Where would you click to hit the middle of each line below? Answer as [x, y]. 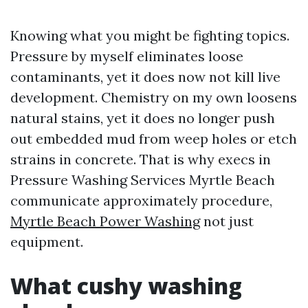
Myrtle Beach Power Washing [105, 221]
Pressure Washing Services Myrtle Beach [143, 180]
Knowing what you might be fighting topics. [150, 35]
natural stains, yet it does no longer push [143, 118]
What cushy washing [126, 286]
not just [227, 221]
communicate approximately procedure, [141, 200]
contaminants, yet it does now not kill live [145, 77]
